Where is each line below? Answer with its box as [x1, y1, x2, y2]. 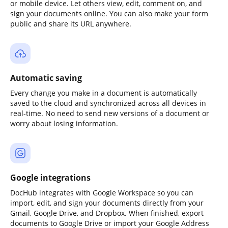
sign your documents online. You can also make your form [10, 9, 208, 18]
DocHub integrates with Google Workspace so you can [10, 188, 193, 197]
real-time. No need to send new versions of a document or [10, 108, 209, 118]
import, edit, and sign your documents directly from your [10, 198, 204, 208]
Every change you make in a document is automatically [10, 88, 197, 98]
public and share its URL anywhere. [10, 19, 131, 28]
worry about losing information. [10, 119, 118, 128]
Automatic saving [10, 72, 82, 83]
